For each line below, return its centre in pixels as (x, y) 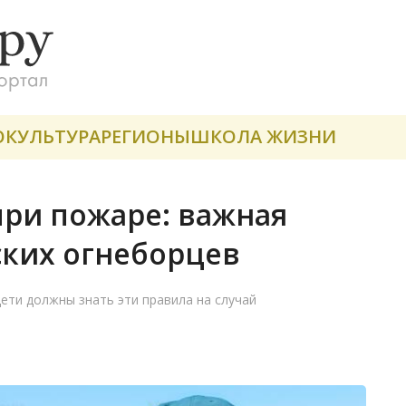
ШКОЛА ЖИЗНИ (263, 136)
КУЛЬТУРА (53, 136)
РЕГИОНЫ (145, 136)
